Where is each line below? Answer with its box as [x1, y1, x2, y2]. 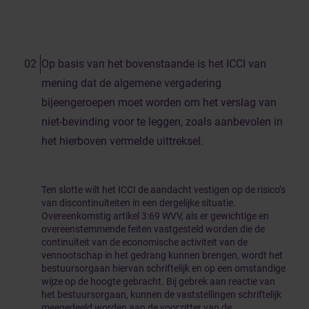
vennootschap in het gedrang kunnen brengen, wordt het [41, 250, 283, 261]
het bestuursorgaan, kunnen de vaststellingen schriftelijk [41, 289, 281, 300]
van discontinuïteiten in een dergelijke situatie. [41, 197, 236, 208]
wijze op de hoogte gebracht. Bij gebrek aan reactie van [41, 276, 275, 287]
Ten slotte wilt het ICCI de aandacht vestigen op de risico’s [41, 184, 286, 195]
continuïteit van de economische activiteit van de [41, 237, 248, 248]
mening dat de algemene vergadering [41, 77, 221, 90]
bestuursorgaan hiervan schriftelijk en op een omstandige [41, 263, 286, 274]
